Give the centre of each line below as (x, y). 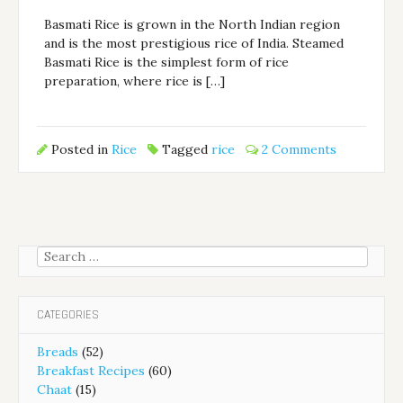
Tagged (185, 150)
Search (57, 255)
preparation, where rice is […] (135, 81)
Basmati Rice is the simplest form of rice (167, 62)
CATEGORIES (68, 315)
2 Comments (300, 150)
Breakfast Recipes (91, 371)
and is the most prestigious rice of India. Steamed (194, 43)
